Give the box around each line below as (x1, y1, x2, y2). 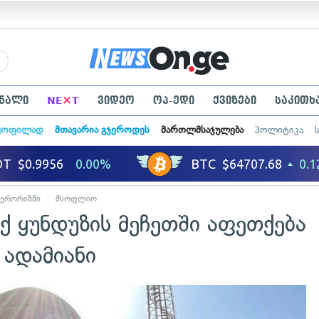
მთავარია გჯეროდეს (54, 124, 150, 136)
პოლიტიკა (254, 124, 303, 136)
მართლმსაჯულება (160, 124, 244, 136)
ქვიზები (212, 95, 256, 106)
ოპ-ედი (152, 95, 194, 106)
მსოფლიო (56, 194, 97, 204)
